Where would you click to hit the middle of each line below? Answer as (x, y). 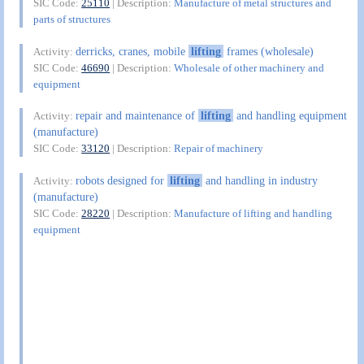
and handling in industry (260, 180)
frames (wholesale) (268, 51)
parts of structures (72, 19)
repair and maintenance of (137, 116)
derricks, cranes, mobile (132, 51)
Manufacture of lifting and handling (253, 213)
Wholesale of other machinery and (249, 67)
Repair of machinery (219, 149)
